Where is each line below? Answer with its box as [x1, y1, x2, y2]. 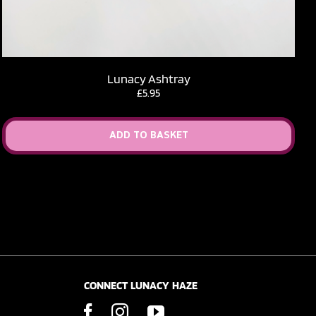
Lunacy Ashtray [107, 71, 190, 86]
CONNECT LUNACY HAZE [83, 279, 197, 292]
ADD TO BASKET [109, 128, 188, 142]
